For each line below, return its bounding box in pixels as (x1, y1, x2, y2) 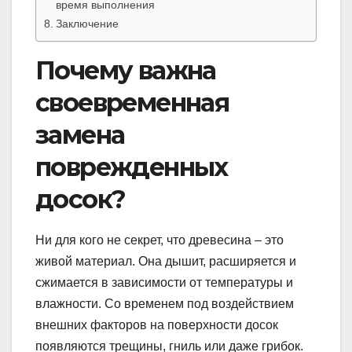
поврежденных (35, 152, 228, 183)
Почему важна (35, 55, 216, 86)
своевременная (35, 87, 229, 119)
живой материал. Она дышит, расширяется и (35, 255, 296, 269)
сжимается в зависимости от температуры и (35, 276, 293, 290)
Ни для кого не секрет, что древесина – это (35, 233, 284, 247)
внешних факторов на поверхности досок (35, 318, 278, 332)
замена (35, 119, 125, 151)
